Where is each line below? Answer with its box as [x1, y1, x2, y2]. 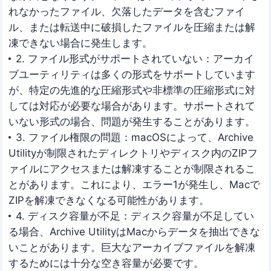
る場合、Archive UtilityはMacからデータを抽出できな [8, 225, 261, 238]
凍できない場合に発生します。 [8, 36, 153, 49]
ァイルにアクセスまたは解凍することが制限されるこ [8, 162, 256, 175]
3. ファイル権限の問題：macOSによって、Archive [15, 131, 253, 143]
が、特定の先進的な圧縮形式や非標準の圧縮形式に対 [8, 83, 256, 96]
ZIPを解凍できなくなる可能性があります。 [8, 194, 210, 206]
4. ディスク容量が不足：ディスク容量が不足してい [15, 209, 254, 222]
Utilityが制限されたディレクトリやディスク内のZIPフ [8, 146, 258, 159]
